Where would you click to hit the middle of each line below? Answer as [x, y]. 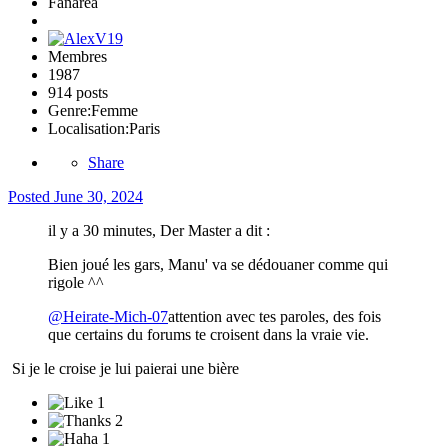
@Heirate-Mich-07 [108, 316]
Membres [77, 56]
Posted [31, 196]
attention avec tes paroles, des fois [274, 316]
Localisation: [88, 128]
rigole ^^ [76, 282]
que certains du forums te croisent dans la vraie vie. [208, 334]
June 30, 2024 [98, 196]
